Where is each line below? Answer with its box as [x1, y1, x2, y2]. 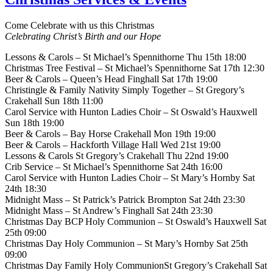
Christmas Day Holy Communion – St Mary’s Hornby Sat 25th [5, 238, 248, 249]
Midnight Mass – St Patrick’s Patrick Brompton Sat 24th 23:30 [5, 194, 245, 205]
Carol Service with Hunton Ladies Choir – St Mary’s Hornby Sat [5, 172, 255, 183]
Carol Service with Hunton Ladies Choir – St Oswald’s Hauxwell [5, 107, 257, 118]
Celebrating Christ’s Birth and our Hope [5, 31, 161, 42]
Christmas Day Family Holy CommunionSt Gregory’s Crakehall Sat [5, 260, 267, 271]
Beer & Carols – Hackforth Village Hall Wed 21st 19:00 [5, 140, 221, 151]
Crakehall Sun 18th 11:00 [5, 96, 103, 107]
